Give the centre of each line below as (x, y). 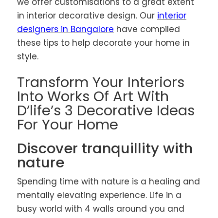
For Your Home (68, 125)
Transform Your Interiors (101, 82)
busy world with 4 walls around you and (101, 209)
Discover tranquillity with (105, 149)
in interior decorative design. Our (87, 15)
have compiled (147, 29)
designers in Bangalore (65, 29)
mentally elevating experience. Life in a (99, 195)
